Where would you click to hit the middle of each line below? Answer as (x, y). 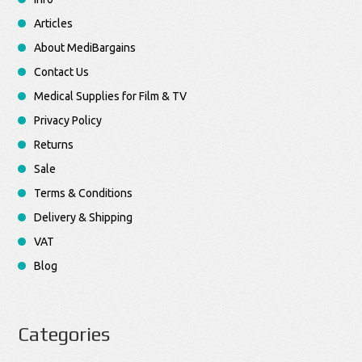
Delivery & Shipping (84, 218)
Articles (54, 24)
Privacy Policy (68, 121)
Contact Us (62, 72)
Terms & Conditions (84, 194)
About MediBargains (85, 48)
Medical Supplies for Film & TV (111, 97)
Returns (54, 145)
